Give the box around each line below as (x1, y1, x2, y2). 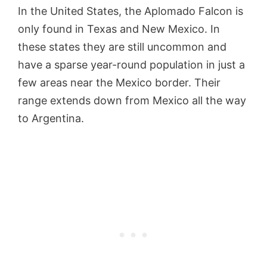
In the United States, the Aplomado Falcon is (18, 4, 243, 17)
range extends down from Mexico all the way (18, 94, 246, 107)
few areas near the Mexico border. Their (18, 76, 221, 89)
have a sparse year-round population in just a (18, 58, 245, 71)
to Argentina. (18, 111, 87, 125)
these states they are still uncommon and (18, 40, 226, 53)
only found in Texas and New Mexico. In (18, 22, 220, 35)
